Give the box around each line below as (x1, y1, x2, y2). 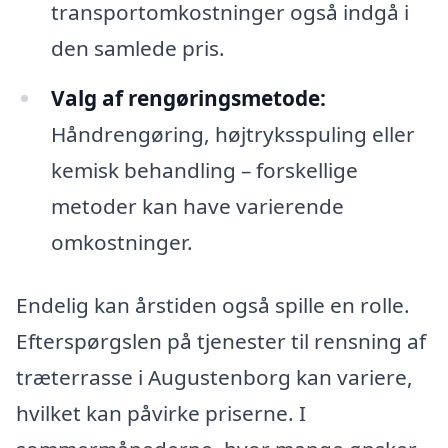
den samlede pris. (50, 33, 225, 62)
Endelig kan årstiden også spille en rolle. (16, 291, 410, 320)
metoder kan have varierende (50, 191, 344, 220)
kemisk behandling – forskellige (50, 155, 358, 184)
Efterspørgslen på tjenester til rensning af (16, 327, 426, 356)
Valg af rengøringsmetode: (50, 83, 326, 112)
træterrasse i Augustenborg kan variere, (16, 363, 413, 392)
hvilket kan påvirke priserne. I (16, 399, 306, 428)
